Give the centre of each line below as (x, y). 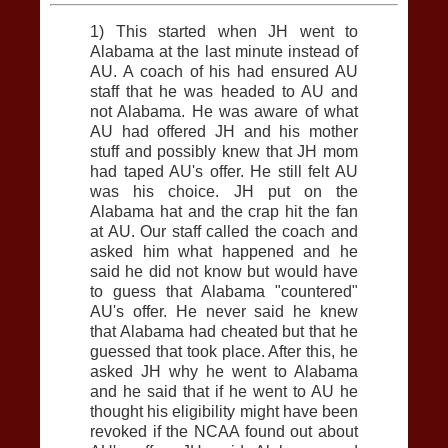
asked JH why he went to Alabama (224, 371)
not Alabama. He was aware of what (224, 111)
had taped (130, 171)
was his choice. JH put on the (224, 191)
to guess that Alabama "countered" (224, 291)
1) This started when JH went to (224, 31)
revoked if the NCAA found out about (224, 431)
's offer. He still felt (264, 171)
